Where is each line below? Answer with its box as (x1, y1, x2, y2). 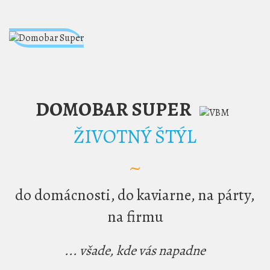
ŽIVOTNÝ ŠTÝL (74, 123, 196, 150)
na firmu (107, 206, 163, 228)
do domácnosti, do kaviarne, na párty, (15, 184, 255, 206)
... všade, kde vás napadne (64, 241, 206, 260)
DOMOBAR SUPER (35, 96, 192, 123)
